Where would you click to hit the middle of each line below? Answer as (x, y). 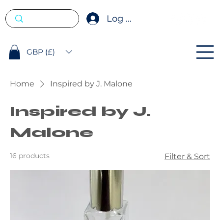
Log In (121, 19)
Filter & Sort (187, 156)
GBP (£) (41, 52)
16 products (30, 155)
